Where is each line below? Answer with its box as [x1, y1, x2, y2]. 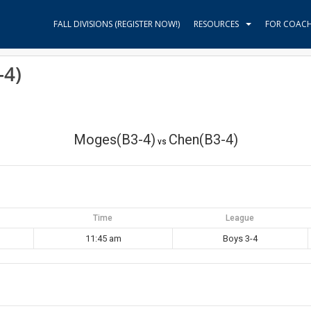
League [226, 213, 254, 223]
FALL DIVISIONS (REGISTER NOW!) [53, 18, 180, 30]
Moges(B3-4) [73, 131, 155, 148]
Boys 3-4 [223, 233, 258, 244]
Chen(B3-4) [168, 131, 238, 148]
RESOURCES [194, 18, 239, 30]
